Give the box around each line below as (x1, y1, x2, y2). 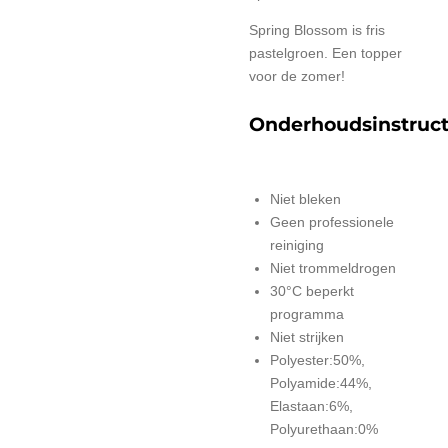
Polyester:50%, (270, 352, 365, 369)
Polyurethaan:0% (270, 421, 378, 438)
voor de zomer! (249, 67, 345, 84)
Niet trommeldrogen (270, 260, 396, 277)
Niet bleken (270, 191, 341, 208)
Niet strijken (270, 329, 344, 346)
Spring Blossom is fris (249, 21, 385, 38)
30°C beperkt (270, 283, 354, 300)
